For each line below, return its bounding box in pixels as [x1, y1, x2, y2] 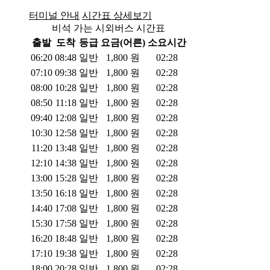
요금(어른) [101, 37, 145, 48]
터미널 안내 [29, 10, 80, 20]
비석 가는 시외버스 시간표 [52, 23, 165, 33]
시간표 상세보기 [82, 10, 152, 20]
